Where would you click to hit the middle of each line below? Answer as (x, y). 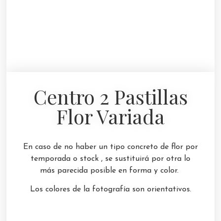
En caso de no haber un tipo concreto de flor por (110, 147)
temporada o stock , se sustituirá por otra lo (110, 159)
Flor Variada (110, 116)
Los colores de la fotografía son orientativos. (110, 190)
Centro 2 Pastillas (110, 96)
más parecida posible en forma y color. (110, 170)
